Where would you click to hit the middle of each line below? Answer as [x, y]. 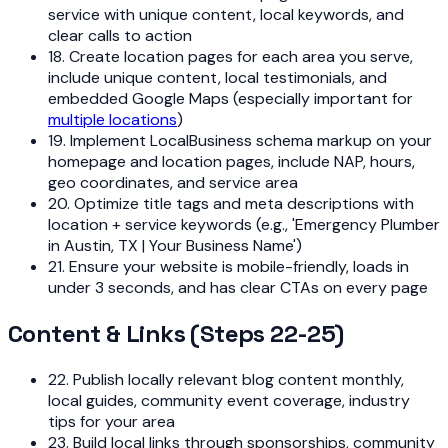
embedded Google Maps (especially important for [230, 99]
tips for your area [111, 421]
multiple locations [112, 120]
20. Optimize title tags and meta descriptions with [231, 204]
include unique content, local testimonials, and [217, 78]
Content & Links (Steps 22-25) [176, 333]
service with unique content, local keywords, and [226, 15]
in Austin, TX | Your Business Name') [175, 246]
